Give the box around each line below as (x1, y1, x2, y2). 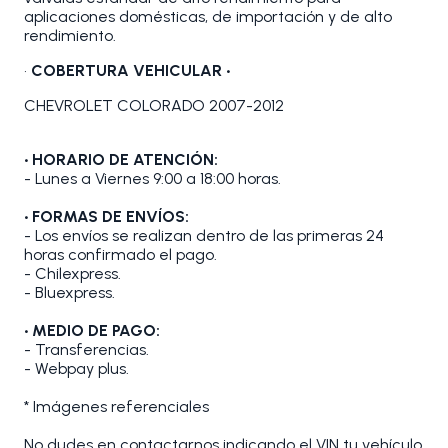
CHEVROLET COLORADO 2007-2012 (24, 96, 284, 116)
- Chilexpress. (24, 264, 121, 284)
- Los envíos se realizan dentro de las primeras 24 (24, 226, 384, 246)
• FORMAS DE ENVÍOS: (24, 207, 189, 227)
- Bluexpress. (24, 283, 115, 303)
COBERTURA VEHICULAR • (31, 61, 230, 81)
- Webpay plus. (24, 359, 129, 379)
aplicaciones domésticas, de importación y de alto (24, 7, 392, 27)
